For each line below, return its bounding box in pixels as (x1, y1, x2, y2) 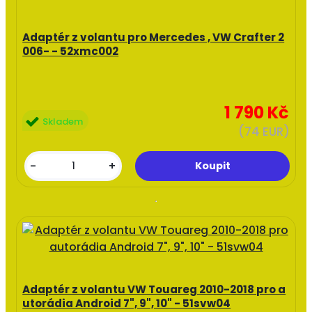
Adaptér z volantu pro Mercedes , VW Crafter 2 (22, 29, 285, 45)
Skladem (42, 115, 84, 129)
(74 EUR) (237, 123, 290, 140)
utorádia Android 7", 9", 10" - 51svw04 (22, 295, 231, 311)
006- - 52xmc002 (22, 43, 119, 58)
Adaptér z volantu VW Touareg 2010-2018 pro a (22, 281, 286, 297)
